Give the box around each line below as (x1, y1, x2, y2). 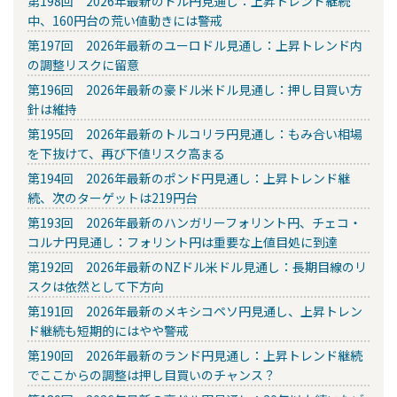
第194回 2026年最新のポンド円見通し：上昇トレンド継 (27, 168, 350, 187)
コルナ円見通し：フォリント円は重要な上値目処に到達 (27, 232, 338, 251)
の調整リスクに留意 (27, 55, 139, 74)
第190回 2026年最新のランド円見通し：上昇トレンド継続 (27, 346, 362, 364)
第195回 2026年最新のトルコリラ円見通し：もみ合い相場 (27, 124, 362, 143)
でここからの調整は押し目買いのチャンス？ (27, 365, 276, 384)
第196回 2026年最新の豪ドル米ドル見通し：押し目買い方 (27, 80, 362, 98)
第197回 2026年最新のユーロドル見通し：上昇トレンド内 (27, 35, 362, 54)
